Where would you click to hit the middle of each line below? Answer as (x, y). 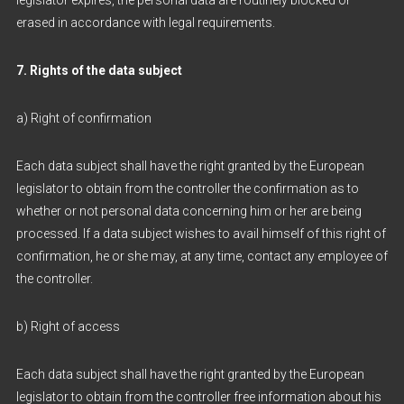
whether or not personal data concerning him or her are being (188, 211)
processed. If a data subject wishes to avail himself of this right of (201, 234)
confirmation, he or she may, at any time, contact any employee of (202, 256)
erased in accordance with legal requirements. (145, 23)
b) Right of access (68, 326)
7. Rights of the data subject (99, 70)
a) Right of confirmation (83, 118)
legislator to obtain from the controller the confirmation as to (187, 188)
